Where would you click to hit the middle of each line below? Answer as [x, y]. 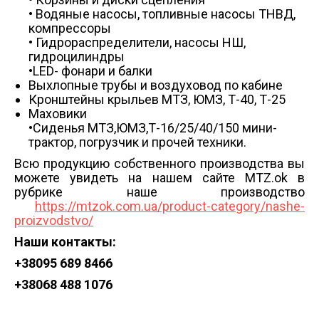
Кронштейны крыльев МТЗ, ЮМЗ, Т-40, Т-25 [157, 99]
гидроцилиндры [77, 56]
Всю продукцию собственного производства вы [159, 163]
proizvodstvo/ [54, 220]
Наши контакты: [65, 241]
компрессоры [70, 28]
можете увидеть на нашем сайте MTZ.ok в [159, 177]
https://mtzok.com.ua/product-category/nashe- [170, 206]
